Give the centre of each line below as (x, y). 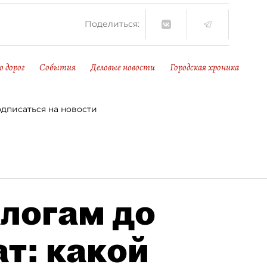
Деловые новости (123, 67)
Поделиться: (112, 24)
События (58, 67)
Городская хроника (204, 67)
